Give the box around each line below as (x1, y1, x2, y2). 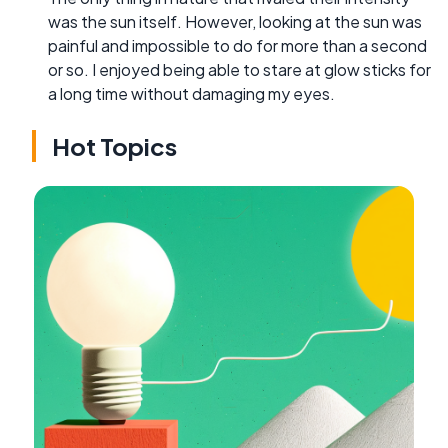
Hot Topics (52, 130, 177, 161)
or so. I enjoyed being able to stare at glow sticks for (48, 58, 431, 80)
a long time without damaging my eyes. (48, 82, 335, 104)
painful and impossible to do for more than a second (48, 34, 427, 56)
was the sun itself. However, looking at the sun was (48, 10, 422, 32)
